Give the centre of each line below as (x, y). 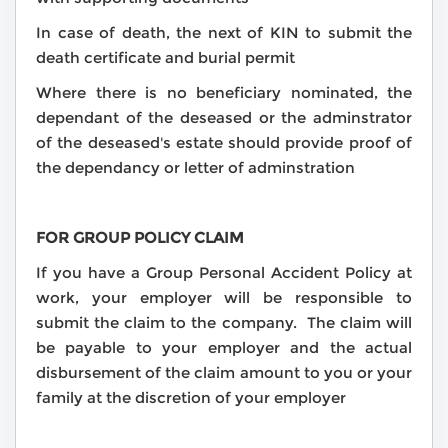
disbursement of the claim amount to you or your (224, 373)
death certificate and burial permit (165, 58)
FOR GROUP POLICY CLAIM (140, 238)
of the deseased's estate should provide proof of (224, 143)
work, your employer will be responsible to (224, 298)
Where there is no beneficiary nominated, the (224, 93)
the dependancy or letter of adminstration (195, 168)
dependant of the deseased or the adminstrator (224, 118)
